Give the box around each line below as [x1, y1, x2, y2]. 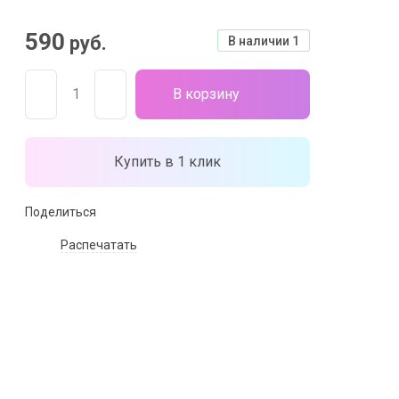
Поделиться [25, 205, 96, 219]
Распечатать [61, 238, 137, 252]
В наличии [228, 34, 292, 48]
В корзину [172, 85, 240, 102]
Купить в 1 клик [114, 153, 221, 170]
